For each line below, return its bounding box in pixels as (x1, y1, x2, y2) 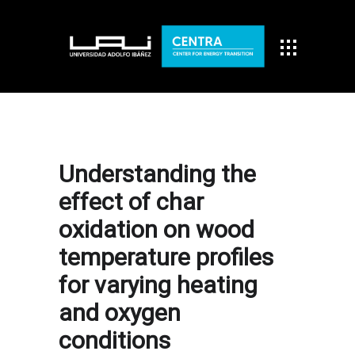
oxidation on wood (59, 216, 254, 243)
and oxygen (59, 299, 181, 326)
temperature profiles (59, 243, 273, 271)
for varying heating (59, 271, 258, 299)
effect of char (59, 188, 204, 216)
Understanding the (59, 160, 256, 188)
